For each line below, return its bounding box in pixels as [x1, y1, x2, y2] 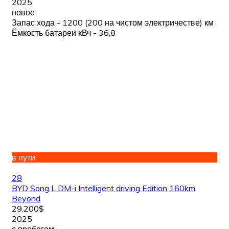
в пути [12, 152, 35, 163]
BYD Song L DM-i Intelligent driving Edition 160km [12, 182, 195, 193]
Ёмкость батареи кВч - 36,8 [12, 28, 116, 38]
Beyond [12, 193, 40, 203]
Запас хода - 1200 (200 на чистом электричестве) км [12, 17, 214, 28]
